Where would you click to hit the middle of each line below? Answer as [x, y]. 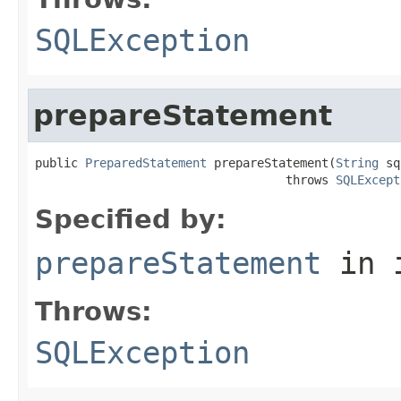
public [60, 162]
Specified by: [131, 219]
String [357, 162]
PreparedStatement [146, 162]
